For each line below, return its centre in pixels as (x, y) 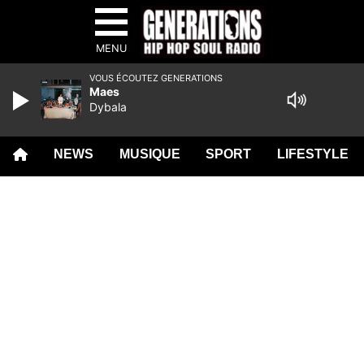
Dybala (108, 107)
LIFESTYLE (313, 154)
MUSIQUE (149, 154)
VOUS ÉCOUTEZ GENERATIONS (156, 78)
